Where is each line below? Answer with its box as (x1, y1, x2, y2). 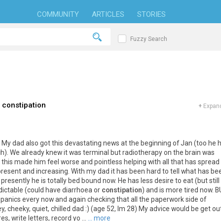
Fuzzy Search (130, 35, 167, 42)
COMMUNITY (37, 10, 79, 19)
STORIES (137, 10, 166, 19)
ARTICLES (91, 10, 124, 19)
